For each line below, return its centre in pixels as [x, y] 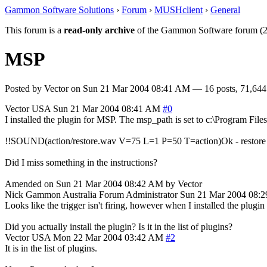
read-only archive [99, 30]
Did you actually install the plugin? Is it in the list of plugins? [119, 226]
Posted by [24, 88]
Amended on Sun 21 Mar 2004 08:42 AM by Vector [103, 184]
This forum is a [34, 30]
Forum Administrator [138, 194]
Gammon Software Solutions [59, 10]
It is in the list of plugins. [51, 248]
